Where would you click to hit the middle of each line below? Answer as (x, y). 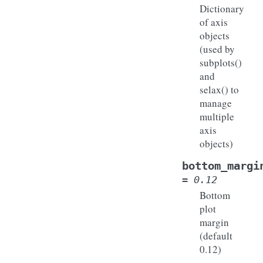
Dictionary (222, 8)
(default (216, 235)
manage (216, 103)
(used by (217, 49)
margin (214, 222)
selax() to (219, 89)
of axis (214, 22)
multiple (217, 116)
